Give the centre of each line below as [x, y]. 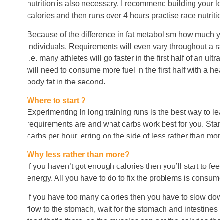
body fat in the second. [66, 82]
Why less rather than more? [78, 155]
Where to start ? [56, 101]
